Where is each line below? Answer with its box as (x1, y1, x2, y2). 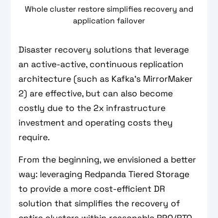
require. (18, 132, 50, 143)
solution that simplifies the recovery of (18, 198, 181, 209)
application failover (73, 16, 145, 26)
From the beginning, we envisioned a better (18, 154, 197, 165)
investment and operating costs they (18, 117, 173, 128)
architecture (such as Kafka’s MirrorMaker (18, 73, 193, 85)
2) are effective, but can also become (18, 88, 173, 99)
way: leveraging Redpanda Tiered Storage (18, 169, 190, 180)
